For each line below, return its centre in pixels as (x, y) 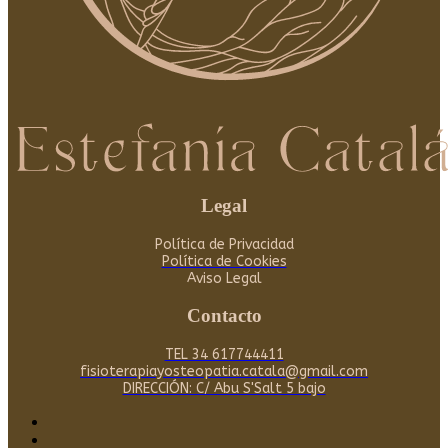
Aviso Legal (224, 278)
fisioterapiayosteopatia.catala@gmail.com (224, 372)
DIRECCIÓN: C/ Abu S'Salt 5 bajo (224, 389)
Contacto (224, 316)
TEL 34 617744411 (224, 355)
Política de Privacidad (224, 244)
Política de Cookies (224, 261)
